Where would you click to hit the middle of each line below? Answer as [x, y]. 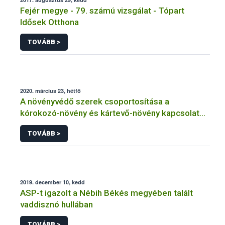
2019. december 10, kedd [52, 182]
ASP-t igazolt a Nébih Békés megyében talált [106, 193]
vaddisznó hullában [57, 204]
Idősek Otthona [49, 22]
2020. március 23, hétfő [50, 91]
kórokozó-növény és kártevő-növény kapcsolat [110, 113]
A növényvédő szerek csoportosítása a [95, 102]
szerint [33, 125]
